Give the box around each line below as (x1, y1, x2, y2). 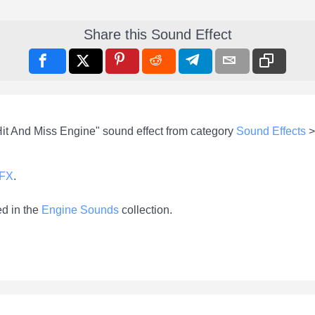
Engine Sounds (41, 204, 119, 217)
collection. (119, 204, 172, 217)
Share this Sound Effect (83, 27, 232, 43)
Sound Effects (236, 125, 306, 138)
